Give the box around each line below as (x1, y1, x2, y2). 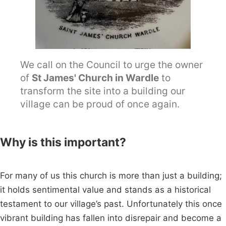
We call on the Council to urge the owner (20, 59, 203, 71)
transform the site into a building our (20, 85, 185, 97)
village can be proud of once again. (20, 98, 180, 110)
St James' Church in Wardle (32, 72, 159, 84)
